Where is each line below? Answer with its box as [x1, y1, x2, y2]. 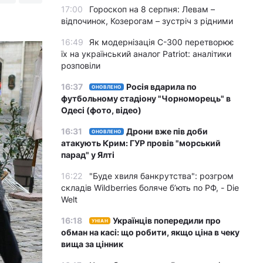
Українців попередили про [113, 215, 221, 225]
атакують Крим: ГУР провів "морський [61, 138, 221, 148]
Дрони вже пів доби [126, 126, 208, 136]
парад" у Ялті [61, 150, 114, 160]
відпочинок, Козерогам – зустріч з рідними [61, 16, 233, 26]
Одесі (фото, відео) [61, 105, 141, 115]
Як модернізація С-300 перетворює [89, 37, 234, 47]
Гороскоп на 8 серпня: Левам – [89, 4, 215, 14]
